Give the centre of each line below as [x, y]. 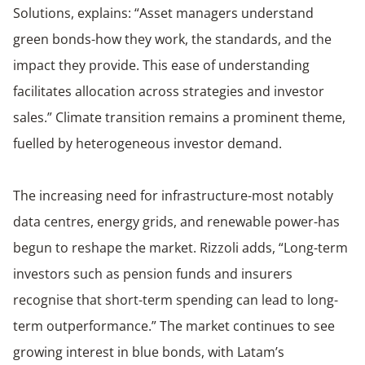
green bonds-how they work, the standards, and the [172, 39]
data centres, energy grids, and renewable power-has [176, 221]
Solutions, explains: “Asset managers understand [163, 13]
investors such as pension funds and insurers [153, 273]
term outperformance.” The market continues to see [174, 325]
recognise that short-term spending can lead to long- [176, 299]
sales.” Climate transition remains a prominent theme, [179, 117]
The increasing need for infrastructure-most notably [173, 195]
